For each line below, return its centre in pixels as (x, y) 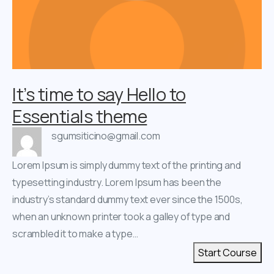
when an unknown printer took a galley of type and (121, 216)
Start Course (228, 252)
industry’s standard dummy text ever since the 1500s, (128, 199)
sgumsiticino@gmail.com (106, 135)
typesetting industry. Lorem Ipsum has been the (117, 182)
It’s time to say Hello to (99, 94)
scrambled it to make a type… (75, 233)
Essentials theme (80, 116)
